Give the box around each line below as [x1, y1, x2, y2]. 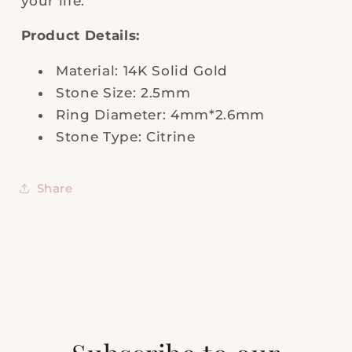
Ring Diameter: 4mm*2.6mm [56, 106, 265, 123]
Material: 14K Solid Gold [56, 62, 228, 79]
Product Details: [20, 27, 141, 44]
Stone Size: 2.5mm [56, 84, 191, 101]
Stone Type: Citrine [56, 128, 196, 145]
